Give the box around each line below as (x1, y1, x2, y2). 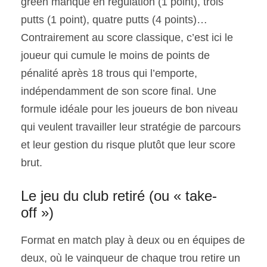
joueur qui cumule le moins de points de (21, 49, 210, 61)
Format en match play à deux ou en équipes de (21, 234, 245, 247)
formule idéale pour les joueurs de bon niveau (21, 103, 238, 115)
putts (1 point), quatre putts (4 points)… (21, 13, 207, 26)
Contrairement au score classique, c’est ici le (21, 31, 233, 44)
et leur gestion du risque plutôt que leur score (21, 138, 235, 151)
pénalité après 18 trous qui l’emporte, (21, 67, 197, 79)
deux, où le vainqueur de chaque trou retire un (21, 252, 240, 265)
